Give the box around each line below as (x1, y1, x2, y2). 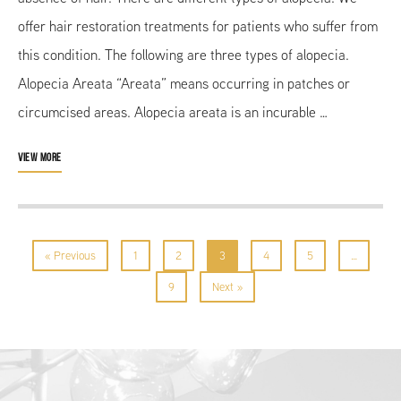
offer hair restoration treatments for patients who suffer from (18, 15, 378, 37)
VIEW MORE (18, 151, 62, 164)
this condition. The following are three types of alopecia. (18, 44, 349, 65)
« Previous (44, 246, 96, 264)
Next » (211, 277, 243, 295)
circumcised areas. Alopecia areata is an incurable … (18, 101, 328, 123)
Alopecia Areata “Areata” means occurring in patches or (18, 73, 350, 94)
